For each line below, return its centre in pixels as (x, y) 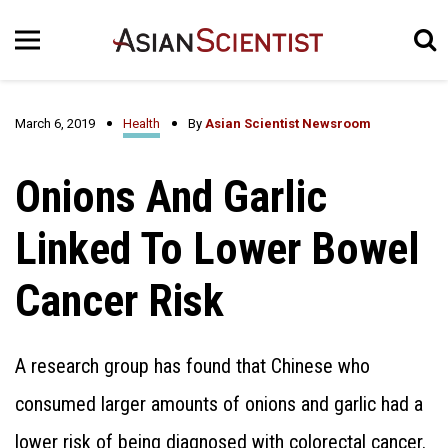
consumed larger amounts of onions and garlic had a (219, 404)
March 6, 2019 (55, 123)
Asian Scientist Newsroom (288, 123)
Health (141, 123)
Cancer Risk (119, 301)
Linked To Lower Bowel (217, 249)
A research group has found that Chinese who (192, 366)
